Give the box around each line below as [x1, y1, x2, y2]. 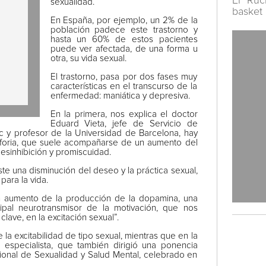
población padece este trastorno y [50, 24, 198, 36]
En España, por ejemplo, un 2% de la [50, 15, 198, 26]
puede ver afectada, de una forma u [50, 43, 198, 55]
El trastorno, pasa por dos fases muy [50, 71, 198, 83]
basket [232, 5, 262, 18]
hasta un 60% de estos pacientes [50, 34, 198, 45]
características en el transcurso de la [50, 81, 198, 92]
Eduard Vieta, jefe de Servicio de [50, 118, 198, 129]
